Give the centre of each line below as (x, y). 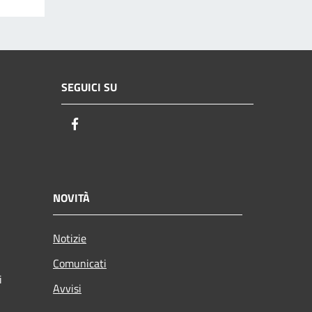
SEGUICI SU (89, 87)
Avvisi (67, 288)
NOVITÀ (71, 197)
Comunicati (80, 263)
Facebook (108, 125)
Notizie (70, 238)
